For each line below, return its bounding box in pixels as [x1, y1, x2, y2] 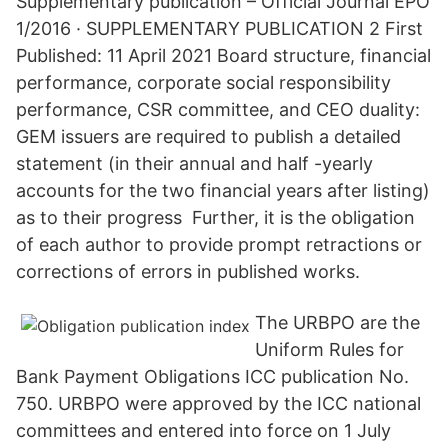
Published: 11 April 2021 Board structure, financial [16, 45, 431, 66]
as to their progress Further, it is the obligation [16, 207, 415, 228]
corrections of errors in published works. [16, 261, 360, 282]
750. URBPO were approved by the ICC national [16, 393, 421, 414]
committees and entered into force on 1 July [16, 420, 391, 441]
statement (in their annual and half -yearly [16, 153, 373, 174]
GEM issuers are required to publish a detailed [16, 126, 401, 147]
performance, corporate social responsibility [16, 72, 391, 93]
